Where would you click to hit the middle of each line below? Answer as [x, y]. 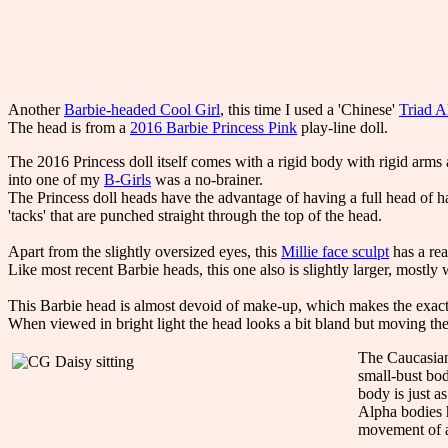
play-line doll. [342, 127]
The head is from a [69, 127]
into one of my [56, 179]
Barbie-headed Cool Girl [142, 109]
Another [36, 109]
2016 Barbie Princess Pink [213, 127]
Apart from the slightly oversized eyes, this [144, 251]
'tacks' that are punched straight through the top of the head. [195, 215]
